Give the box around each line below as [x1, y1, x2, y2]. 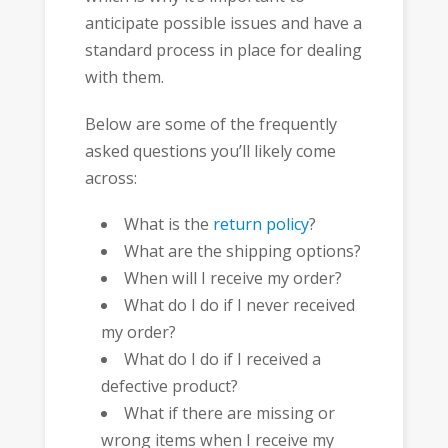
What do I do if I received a [124, 348, 322, 371]
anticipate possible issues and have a [84, 12, 362, 35]
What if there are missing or [124, 402, 336, 425]
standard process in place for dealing [84, 39, 362, 62]
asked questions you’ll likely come [84, 139, 336, 162]
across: [84, 166, 137, 189]
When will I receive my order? [124, 267, 343, 290]
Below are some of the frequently [84, 112, 337, 135]
